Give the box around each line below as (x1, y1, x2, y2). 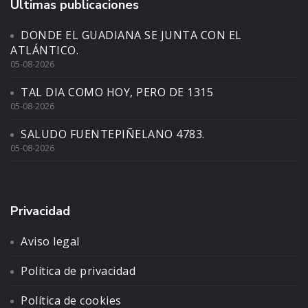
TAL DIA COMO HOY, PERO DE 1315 (21, 84, 213, 100)
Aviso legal (21, 233, 80, 249)
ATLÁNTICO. (10, 42, 78, 58)
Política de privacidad (21, 263, 135, 278)
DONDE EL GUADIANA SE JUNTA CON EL (21, 27, 242, 43)
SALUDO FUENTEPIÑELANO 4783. (21, 126, 205, 142)
